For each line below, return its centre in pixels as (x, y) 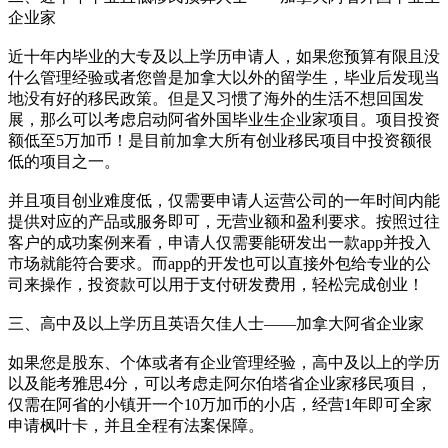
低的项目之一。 (64, 162)
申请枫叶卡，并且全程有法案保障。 (136, 426)
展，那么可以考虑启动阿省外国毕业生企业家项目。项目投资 (224, 120)
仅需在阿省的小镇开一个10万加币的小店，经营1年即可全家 (220, 405)
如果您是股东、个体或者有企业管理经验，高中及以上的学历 (224, 363)
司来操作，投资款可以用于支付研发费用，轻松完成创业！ (216, 285)
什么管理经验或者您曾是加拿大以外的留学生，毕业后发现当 (224, 78)
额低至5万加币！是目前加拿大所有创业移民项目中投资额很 (220, 141)
